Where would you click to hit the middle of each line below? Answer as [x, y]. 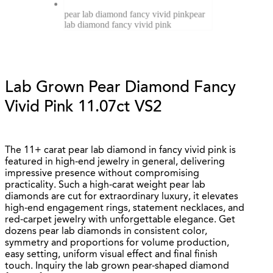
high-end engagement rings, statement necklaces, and [125, 209]
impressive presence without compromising [102, 174]
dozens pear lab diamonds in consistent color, [106, 232]
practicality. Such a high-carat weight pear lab [105, 186]
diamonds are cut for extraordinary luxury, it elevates [122, 197]
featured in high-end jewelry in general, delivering [115, 162]
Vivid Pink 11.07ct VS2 [83, 108]
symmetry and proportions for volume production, [117, 243]
